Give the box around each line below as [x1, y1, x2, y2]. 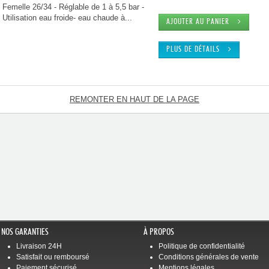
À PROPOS [143, 228, 174, 237]
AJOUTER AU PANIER [166, 18, 238, 26]
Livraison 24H [16, 242, 62, 250]
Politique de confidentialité [158, 242, 245, 250]
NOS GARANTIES [1, 228, 49, 237]
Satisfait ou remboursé [16, 253, 90, 261]
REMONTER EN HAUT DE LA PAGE [70, 95, 199, 104]
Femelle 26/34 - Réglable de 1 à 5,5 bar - [2, 2, 144, 11]
